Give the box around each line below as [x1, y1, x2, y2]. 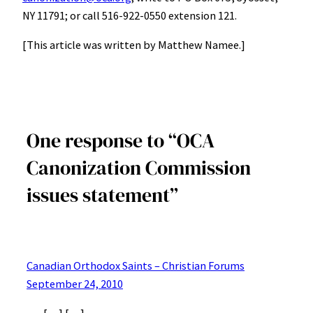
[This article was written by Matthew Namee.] [22, 38, 245, 52]
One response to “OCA [27, 126, 214, 154]
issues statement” [27, 181, 178, 208]
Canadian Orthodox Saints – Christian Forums [27, 258, 245, 272]
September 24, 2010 [27, 276, 123, 291]
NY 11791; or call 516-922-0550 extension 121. [22, 8, 237, 22]
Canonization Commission [27, 154, 251, 181]
